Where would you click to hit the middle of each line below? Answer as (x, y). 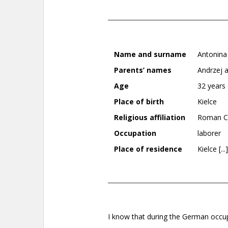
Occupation (135, 133)
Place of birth (139, 101)
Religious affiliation (149, 117)
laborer (209, 133)
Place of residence (148, 149)
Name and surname (150, 54)
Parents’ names (142, 70)
